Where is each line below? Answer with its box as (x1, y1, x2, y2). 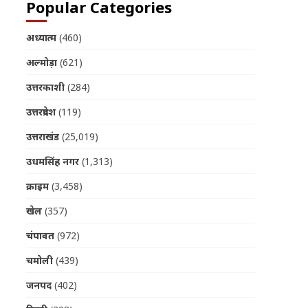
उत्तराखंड (25, 130, 59, 144)
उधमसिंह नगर (25, 155, 79, 168)
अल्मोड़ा (25, 56, 57, 69)
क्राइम (25, 179, 49, 193)
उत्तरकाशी (25, 80, 65, 94)
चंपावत (25, 229, 54, 243)
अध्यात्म (25, 31, 56, 45)
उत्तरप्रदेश (25, 105, 56, 119)
